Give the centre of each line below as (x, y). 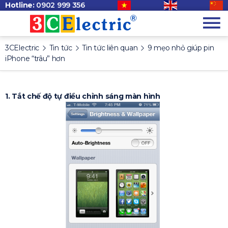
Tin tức (61, 48)
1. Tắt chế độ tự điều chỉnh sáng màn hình (83, 96)
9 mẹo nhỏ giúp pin (181, 48)
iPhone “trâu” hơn (35, 59)
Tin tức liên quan (110, 48)
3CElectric (22, 48)
